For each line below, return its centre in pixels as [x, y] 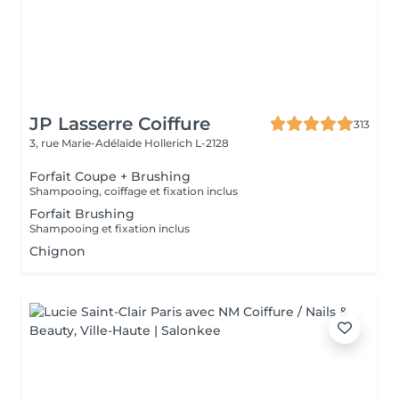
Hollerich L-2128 [187, 143]
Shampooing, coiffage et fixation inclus [134, 191]
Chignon [57, 251]
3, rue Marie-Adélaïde [87, 143]
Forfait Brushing [82, 214]
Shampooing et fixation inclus [110, 228]
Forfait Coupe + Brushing [110, 176]
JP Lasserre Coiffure [120, 124]
